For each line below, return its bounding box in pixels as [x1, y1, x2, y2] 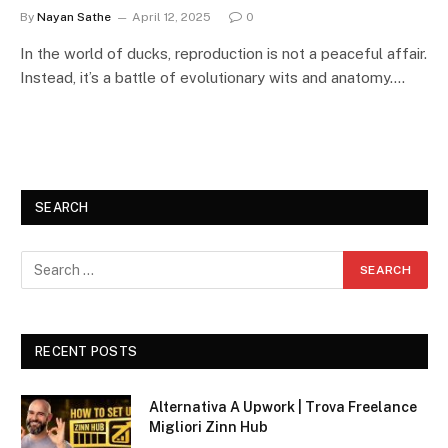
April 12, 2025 [132, 9, 211, 24]
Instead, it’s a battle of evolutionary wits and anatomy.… [20, 68, 405, 86]
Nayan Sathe [37, 9, 111, 24]
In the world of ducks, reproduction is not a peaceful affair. [20, 44, 427, 62]
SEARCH [35, 199, 89, 215]
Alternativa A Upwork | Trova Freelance [149, 398, 417, 415]
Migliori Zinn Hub [149, 418, 268, 435]
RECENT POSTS [35, 343, 138, 359]
